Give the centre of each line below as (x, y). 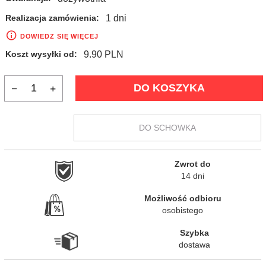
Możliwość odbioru (183, 199)
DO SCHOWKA (167, 128)
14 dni (192, 176)
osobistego (183, 210)
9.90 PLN (103, 54)
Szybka (194, 233)
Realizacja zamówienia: (52, 18)
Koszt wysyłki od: (41, 54)
